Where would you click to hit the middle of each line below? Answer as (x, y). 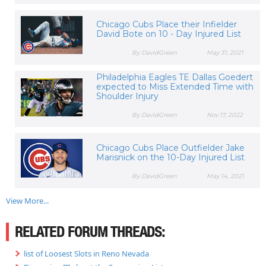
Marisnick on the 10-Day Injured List (170, 158)
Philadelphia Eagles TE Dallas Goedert (174, 77)
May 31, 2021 (225, 53)
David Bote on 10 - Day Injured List (168, 34)
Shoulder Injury (127, 96)
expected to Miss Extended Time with (175, 87)
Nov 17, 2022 (225, 115)
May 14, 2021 (226, 176)
